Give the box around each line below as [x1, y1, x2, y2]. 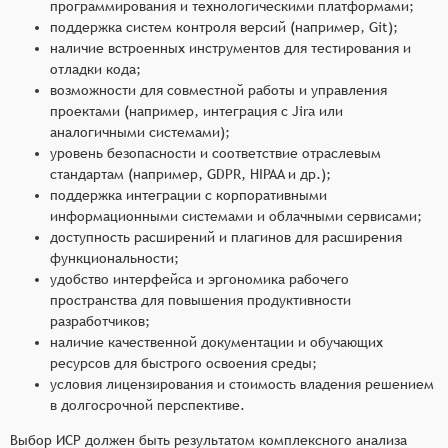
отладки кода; [50, 60, 141, 77]
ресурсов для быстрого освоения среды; [50, 354, 317, 371]
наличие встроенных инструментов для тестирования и [50, 39, 411, 56]
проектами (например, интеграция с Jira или [50, 102, 343, 119]
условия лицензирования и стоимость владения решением [50, 375, 434, 392]
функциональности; [50, 249, 179, 266]
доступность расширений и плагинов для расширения [50, 228, 402, 245]
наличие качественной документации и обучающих [50, 333, 383, 350]
